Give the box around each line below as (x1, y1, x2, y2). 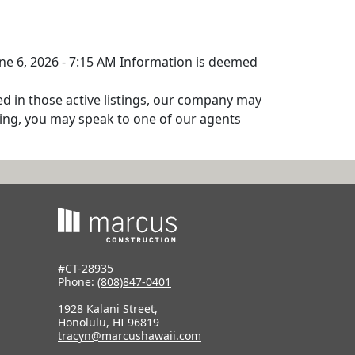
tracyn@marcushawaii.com (58, 328, 201, 344)
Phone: (58, 274, 97, 290)
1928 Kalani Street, (58, 301, 158, 317)
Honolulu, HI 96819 (58, 315, 159, 330)
